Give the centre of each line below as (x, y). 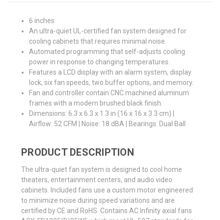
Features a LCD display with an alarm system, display (110, 72)
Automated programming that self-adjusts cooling (107, 51)
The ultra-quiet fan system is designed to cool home (102, 170)
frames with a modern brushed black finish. (96, 103)
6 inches (42, 20)
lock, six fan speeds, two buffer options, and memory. (111, 82)
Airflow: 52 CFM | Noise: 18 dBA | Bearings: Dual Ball (108, 124)
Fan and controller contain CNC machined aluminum (109, 93)
